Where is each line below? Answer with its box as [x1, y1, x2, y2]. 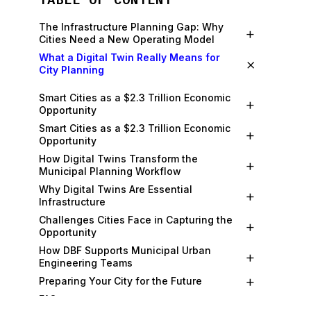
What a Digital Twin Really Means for [39, 51, 220, 63]
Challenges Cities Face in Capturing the [39, 214, 233, 226]
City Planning [39, 64, 104, 76]
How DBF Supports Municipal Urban [39, 244, 211, 256]
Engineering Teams [39, 257, 133, 269]
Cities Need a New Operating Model [39, 33, 215, 45]
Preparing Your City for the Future [39, 275, 202, 287]
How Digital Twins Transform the [39, 153, 198, 165]
